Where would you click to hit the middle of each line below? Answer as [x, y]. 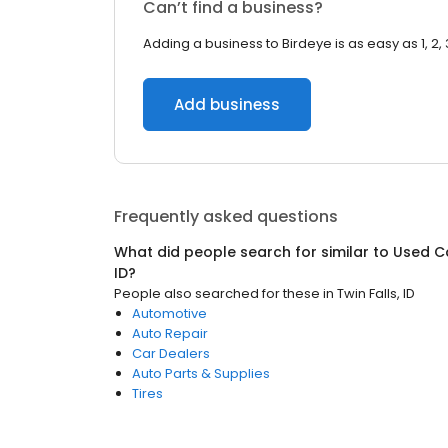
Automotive [169, 313]
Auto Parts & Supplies [201, 373]
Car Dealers [171, 353]
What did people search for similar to [253, 252]
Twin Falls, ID [376, 293]
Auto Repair [170, 333]
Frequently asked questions [226, 216]
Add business [227, 104]
